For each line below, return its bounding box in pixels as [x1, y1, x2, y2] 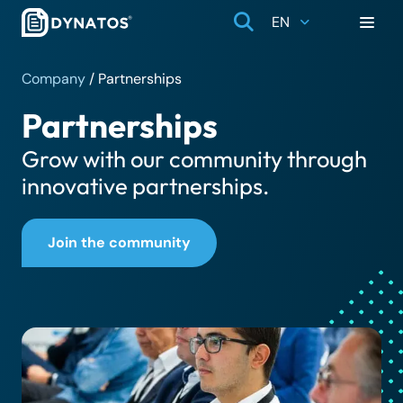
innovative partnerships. [22, 171, 269, 201]
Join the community [47, 233, 191, 253]
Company [22, 69, 85, 88]
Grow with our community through [22, 144, 367, 174]
